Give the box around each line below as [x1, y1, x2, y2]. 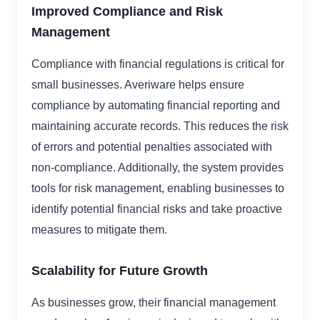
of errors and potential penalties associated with [31, 141, 272, 154]
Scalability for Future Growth [31, 263, 208, 279]
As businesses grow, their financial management [31, 296, 276, 309]
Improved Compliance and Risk [31, 4, 223, 19]
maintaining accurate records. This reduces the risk [31, 120, 289, 133]
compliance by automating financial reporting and [31, 99, 280, 112]
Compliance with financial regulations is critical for [31, 58, 284, 71]
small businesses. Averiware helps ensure [31, 79, 244, 91]
